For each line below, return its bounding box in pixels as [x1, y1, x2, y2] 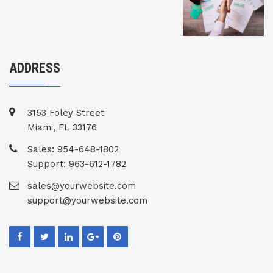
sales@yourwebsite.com [27, 180, 136, 192]
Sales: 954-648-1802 [27, 144, 119, 155]
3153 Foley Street [27, 107, 104, 119]
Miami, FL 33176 [27, 122, 97, 133]
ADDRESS [9, 60, 60, 76]
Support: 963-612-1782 [27, 158, 126, 170]
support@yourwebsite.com [27, 195, 147, 207]
